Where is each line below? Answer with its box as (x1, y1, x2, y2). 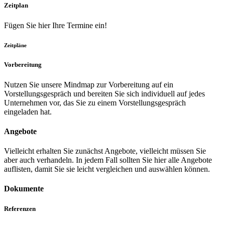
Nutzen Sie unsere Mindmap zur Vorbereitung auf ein (4, 80, 173, 89)
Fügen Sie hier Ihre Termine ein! (4, 21, 107, 30)
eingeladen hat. (4, 107, 52, 116)
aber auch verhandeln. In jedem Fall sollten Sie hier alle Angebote (4, 156, 212, 165)
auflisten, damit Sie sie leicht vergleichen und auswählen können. (4, 165, 210, 174)
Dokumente (4, 184, 44, 193)
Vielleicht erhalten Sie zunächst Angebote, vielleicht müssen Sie (4, 147, 206, 156)
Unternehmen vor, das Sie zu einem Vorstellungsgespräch (4, 98, 186, 107)
